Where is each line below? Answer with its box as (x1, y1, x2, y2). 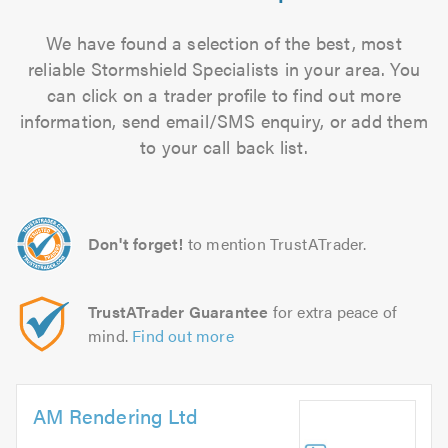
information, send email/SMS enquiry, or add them (20, 108, 428, 133)
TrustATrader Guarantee (88, 300, 269, 323)
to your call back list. (140, 134, 308, 159)
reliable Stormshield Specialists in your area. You (27, 56, 420, 81)
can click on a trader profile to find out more (46, 82, 402, 107)
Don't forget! (88, 232, 184, 255)
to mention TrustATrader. (187, 232, 367, 255)
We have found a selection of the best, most (46, 30, 402, 55)
